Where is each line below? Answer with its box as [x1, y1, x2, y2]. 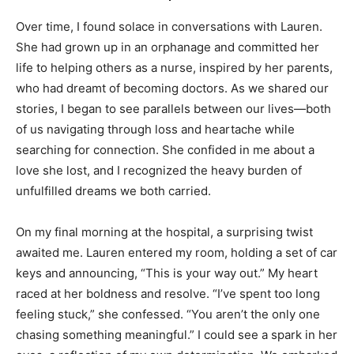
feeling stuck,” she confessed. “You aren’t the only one [16, 307, 320, 322]
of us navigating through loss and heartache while [16, 122, 295, 137]
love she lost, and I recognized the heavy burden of [16, 163, 302, 179]
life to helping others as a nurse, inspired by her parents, [16, 60, 333, 76]
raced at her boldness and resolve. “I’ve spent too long [16, 286, 320, 302]
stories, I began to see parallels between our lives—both [16, 101, 331, 117]
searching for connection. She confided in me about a [16, 142, 314, 158]
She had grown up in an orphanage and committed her [16, 40, 319, 55]
